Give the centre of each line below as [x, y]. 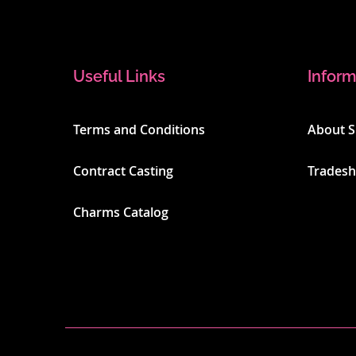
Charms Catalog [121, 212]
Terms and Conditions [139, 130]
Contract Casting [123, 171]
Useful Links [119, 76]
